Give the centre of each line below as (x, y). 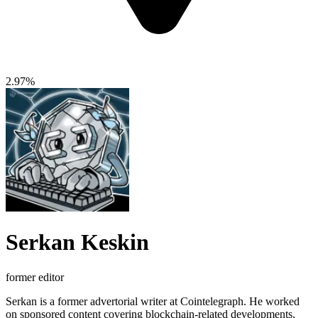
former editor (35, 277)
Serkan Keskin (77, 242)
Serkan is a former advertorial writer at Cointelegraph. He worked (153, 301)
